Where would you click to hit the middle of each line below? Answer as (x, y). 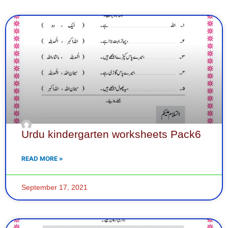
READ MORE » (42, 158)
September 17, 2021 (54, 187)
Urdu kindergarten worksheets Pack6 (111, 134)
